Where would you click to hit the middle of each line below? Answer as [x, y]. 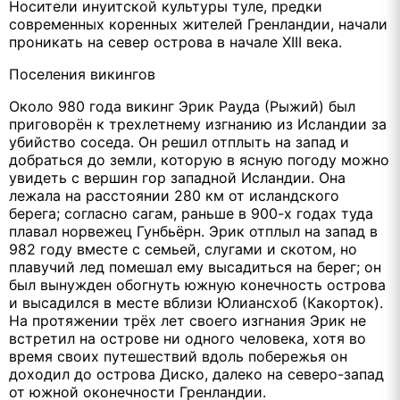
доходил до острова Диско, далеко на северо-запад [196, 374]
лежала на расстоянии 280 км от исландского [174, 195]
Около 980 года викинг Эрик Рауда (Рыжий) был [182, 106]
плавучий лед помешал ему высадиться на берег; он [195, 267]
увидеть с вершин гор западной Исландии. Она [177, 177]
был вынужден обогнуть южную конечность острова [197, 284]
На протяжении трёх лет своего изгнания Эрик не [187, 320]
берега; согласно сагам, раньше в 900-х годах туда [191, 213]
